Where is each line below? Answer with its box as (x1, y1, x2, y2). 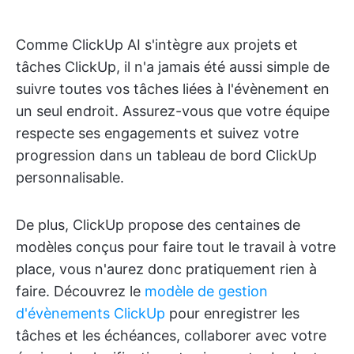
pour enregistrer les (165, 304, 299, 322)
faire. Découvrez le (16, 282, 145, 299)
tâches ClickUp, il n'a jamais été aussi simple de (16, 58, 330, 75)
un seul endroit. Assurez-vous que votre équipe (16, 102, 330, 119)
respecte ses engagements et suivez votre (16, 124, 299, 141)
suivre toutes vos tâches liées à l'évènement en (16, 80, 330, 97)
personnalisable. (16, 168, 124, 186)
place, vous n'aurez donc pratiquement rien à (16, 260, 317, 277)
